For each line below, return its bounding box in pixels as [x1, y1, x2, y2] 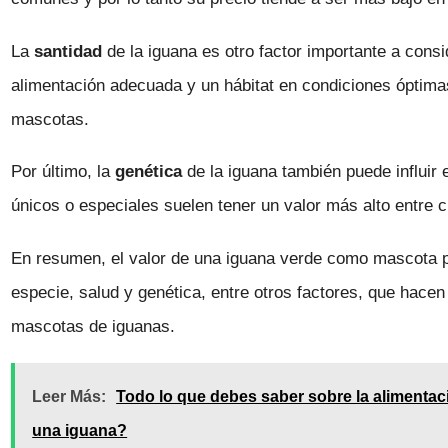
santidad [34, 41, 103, 61]
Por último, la [11, 162, 116, 182]
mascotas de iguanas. [11, 317, 176, 337]
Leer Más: [32, 387, 107, 405]
